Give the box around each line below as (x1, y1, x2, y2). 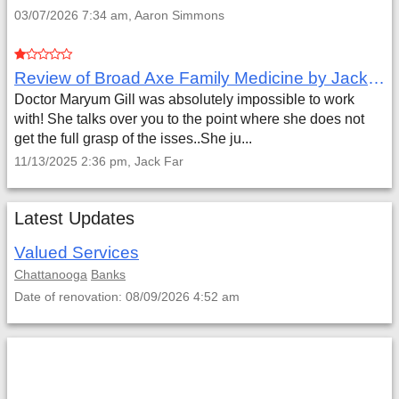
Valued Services (14, 243, 139, 262)
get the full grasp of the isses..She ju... (14, 131, 252, 146)
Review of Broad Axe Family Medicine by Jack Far (368, 69, 385, 87)
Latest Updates (14, 208, 134, 228)
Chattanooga (14, 267, 87, 281)
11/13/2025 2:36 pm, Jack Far (14, 154, 183, 168)
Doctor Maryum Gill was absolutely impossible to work (14, 92, 354, 107)
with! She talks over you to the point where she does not (14, 111, 364, 126)
